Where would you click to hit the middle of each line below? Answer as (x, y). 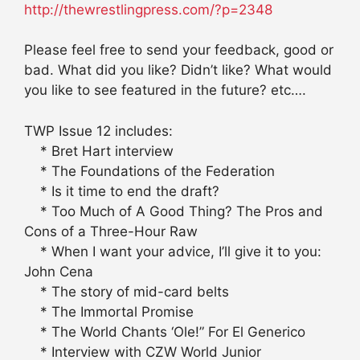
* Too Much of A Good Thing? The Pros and (174, 211)
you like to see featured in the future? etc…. (165, 90)
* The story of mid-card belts (127, 291)
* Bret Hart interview (99, 151)
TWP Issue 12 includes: (98, 131)
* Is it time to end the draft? (122, 191)
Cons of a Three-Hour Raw (111, 231)
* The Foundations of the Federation (149, 171)
